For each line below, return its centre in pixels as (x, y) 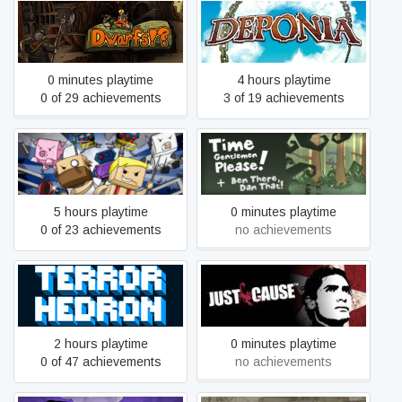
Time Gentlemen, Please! (284, 163)
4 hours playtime (284, 80)
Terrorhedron (100, 295)
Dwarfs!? (100, 31)
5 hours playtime (100, 212)
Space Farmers (100, 163)
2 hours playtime (100, 344)
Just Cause (284, 295)
